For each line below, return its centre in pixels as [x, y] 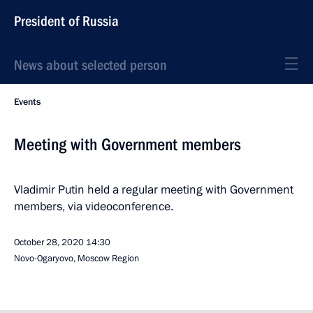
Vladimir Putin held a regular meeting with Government [154, 190]
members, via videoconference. [94, 206]
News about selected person [90, 65]
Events [27, 102]
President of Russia [66, 21]
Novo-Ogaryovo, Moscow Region [77, 259]
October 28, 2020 [49, 242]
